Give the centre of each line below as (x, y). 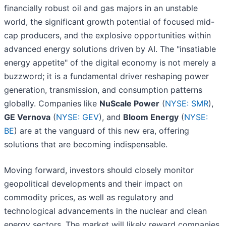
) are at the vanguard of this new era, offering (102, 131)
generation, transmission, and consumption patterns (103, 90)
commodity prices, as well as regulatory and (89, 197)
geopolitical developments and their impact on (93, 184)
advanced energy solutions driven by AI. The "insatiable (110, 49)
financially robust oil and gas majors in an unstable (101, 8)
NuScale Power (129, 104)
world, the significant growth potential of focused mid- (109, 22)
